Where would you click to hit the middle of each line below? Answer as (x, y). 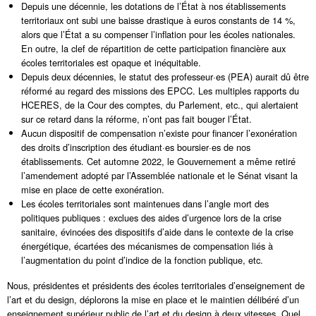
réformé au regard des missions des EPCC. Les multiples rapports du (160, 91)
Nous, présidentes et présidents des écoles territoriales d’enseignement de (156, 285)
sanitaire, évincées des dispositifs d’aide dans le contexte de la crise (157, 232)
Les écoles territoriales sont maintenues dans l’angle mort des (145, 203)
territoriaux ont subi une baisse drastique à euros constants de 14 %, (158, 20)
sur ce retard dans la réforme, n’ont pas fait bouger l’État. (136, 119)
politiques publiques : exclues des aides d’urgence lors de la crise (151, 218)
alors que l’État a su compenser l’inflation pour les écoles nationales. (158, 34)
